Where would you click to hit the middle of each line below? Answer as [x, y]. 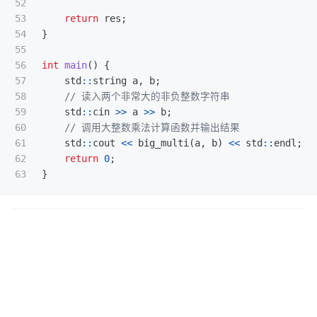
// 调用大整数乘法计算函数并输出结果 [152, 127]
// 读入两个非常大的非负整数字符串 [147, 96]
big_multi [163, 143]
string [110, 80]
